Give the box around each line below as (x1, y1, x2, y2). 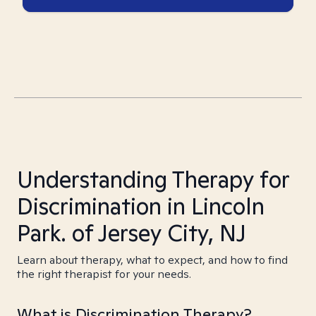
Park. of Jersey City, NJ (17, 218, 246, 248)
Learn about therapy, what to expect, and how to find (17, 253, 288, 267)
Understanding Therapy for (17, 164, 289, 194)
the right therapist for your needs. (17, 267, 191, 281)
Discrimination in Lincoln (17, 191, 265, 221)
